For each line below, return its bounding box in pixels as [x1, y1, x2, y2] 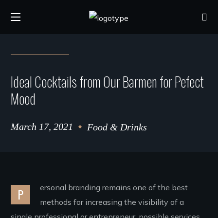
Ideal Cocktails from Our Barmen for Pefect [11, 72, 204, 91]
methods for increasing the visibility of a [40, 197, 184, 207]
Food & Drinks [87, 122, 147, 132]
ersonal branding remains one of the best [40, 182, 188, 192]
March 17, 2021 [11, 121, 73, 132]
